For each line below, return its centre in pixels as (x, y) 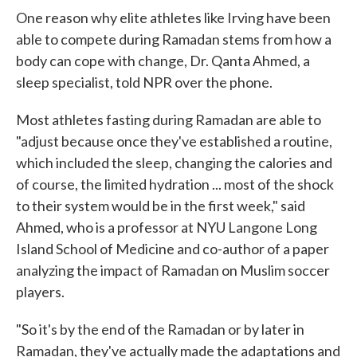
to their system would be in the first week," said (161, 206)
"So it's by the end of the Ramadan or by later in (160, 329)
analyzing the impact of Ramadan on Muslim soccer (173, 270)
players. (40, 292)
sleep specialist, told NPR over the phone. (144, 82)
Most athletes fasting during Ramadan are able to (169, 120)
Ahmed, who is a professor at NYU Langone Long (167, 227)
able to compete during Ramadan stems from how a (174, 39)
